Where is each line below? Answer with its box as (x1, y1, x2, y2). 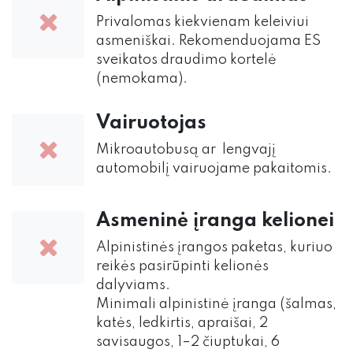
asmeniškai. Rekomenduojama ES (96, 34, 321, 49)
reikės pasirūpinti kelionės (96, 259, 269, 274)
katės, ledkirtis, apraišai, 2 (96, 316, 268, 331)
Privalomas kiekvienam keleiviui (96, 15, 309, 30)
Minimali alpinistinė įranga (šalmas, (96, 297, 336, 312)
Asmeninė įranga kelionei (96, 211, 334, 232)
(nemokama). (96, 72, 188, 87)
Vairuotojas (96, 113, 206, 134)
